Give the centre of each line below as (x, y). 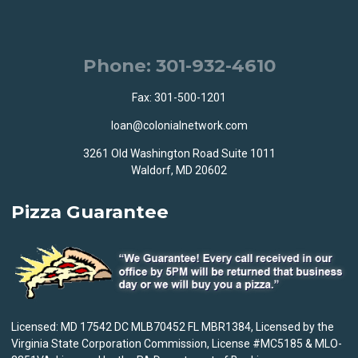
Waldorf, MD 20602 (179, 171)
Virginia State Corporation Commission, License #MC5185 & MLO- (177, 344)
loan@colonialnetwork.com (179, 126)
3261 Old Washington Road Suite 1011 (179, 154)
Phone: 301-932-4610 (179, 65)
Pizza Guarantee (90, 212)
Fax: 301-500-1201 (179, 98)
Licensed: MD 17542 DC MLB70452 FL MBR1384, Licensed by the (173, 327)
